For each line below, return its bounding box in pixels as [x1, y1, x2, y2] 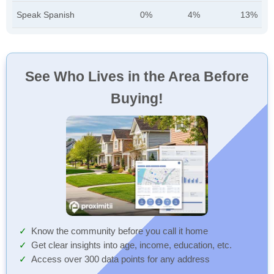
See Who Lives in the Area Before [25, 68, 249, 84]
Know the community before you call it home [31, 226, 208, 237]
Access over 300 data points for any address [31, 254, 210, 265]
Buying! [111, 91, 163, 106]
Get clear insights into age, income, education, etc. [31, 240, 232, 251]
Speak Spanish [17, 10, 75, 20]
